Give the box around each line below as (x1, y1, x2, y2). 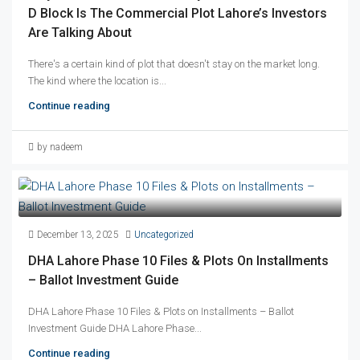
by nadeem (37, 141, 83, 153)
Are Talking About (28, 24, 132, 40)
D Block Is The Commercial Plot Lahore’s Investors (28, 5, 327, 21)
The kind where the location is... (28, 74, 166, 87)
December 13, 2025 (37, 228, 119, 240)
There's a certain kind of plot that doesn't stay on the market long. (28, 57, 320, 70)
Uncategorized (134, 228, 194, 240)
